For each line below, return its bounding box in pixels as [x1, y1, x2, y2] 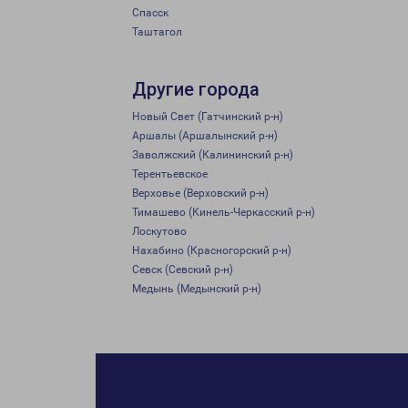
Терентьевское [132, 168, 208, 180]
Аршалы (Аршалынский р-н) [132, 129, 278, 142]
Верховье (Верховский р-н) [132, 187, 269, 199]
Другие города [132, 78, 260, 100]
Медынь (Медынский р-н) [132, 282, 261, 295]
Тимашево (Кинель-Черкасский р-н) [132, 206, 315, 219]
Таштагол [132, 25, 182, 38]
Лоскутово [132, 225, 187, 238]
